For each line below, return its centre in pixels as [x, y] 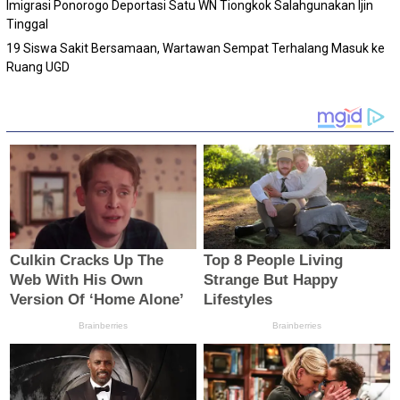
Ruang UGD [38, 67]
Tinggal [29, 24]
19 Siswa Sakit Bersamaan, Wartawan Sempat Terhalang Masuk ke [196, 48]
